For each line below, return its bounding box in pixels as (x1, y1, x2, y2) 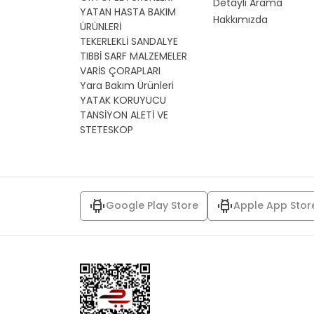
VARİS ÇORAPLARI (80, 63, 161, 78)
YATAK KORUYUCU (80, 93, 166, 107)
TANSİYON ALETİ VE (80, 107, 168, 122)
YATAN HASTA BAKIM (80, 4, 176, 19)
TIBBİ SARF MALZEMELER (80, 48, 187, 63)
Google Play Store (106, 198, 198, 213)
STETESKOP (80, 122, 133, 137)
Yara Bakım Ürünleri (80, 78, 174, 93)
